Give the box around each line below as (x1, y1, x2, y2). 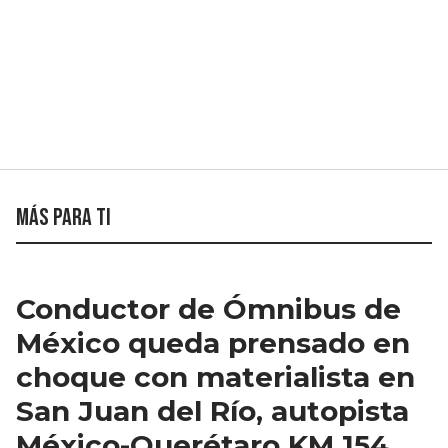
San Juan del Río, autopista (16, 394, 409, 429)
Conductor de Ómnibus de (16, 292, 401, 327)
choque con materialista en (16, 360, 415, 395)
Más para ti (16, 203, 111, 233)
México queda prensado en (16, 326, 410, 361)
